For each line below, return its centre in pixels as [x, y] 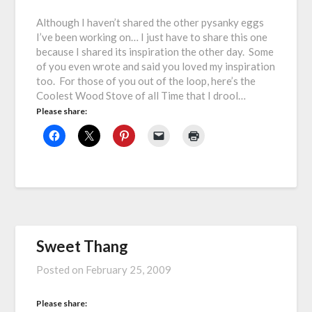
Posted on [61, 270]
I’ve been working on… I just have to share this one [152, 37]
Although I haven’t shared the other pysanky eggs [150, 23]
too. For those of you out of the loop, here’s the [146, 81]
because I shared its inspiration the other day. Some [155, 52]
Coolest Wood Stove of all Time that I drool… [141, 96]
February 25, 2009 [129, 270]
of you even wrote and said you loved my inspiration [156, 67]
